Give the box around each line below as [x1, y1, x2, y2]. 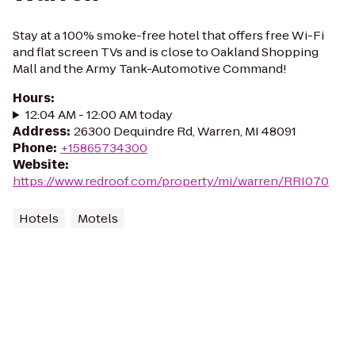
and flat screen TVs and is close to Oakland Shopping [13, 44, 319, 60]
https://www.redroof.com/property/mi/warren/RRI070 [13, 173, 329, 189]
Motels [78, 210, 118, 227]
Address [13, 123, 67, 139]
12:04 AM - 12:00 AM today [25, 106, 173, 123]
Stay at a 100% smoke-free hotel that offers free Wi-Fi [13, 27, 324, 44]
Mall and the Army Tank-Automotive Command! [13, 60, 287, 77]
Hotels [19, 210, 59, 227]
